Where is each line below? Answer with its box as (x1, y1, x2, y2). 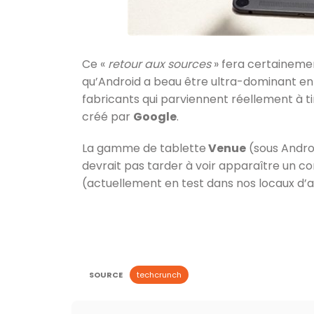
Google (133, 109, 177, 125)
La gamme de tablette (82, 140, 206, 156)
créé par (82, 109, 133, 125)
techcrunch (137, 269, 182, 280)
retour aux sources (108, 56, 211, 72)
